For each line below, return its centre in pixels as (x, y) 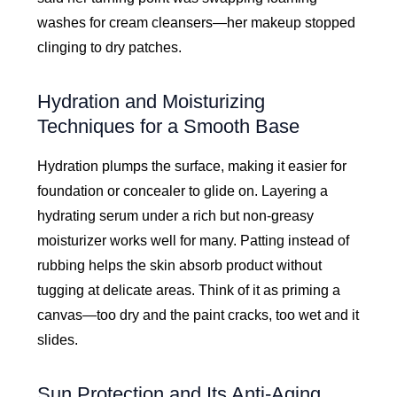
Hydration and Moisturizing (152, 101)
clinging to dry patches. (110, 47)
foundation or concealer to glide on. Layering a (183, 191)
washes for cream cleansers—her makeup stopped (197, 23)
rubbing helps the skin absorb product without (180, 265)
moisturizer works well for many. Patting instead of (194, 240)
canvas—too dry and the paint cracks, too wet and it (198, 315)
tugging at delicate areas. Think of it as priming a (189, 290)
